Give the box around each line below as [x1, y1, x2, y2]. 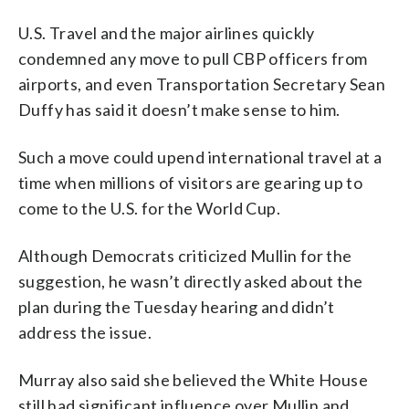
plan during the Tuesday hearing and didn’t [18, 296, 335, 317]
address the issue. [18, 321, 152, 342]
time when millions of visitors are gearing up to [18, 172, 363, 193]
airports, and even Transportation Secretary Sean [18, 73, 386, 94]
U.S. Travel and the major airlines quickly [18, 22, 315, 43]
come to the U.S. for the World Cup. [18, 197, 280, 218]
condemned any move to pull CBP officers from [18, 47, 368, 68]
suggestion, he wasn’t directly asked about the [18, 270, 363, 291]
